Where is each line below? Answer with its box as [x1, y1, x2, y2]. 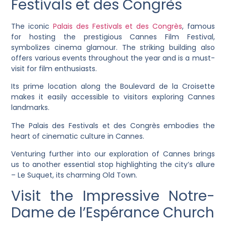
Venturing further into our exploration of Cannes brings [11, 149, 215, 159]
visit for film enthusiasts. [11, 63, 97, 74]
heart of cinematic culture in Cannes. [11, 131, 145, 141]
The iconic [11, 21, 53, 31]
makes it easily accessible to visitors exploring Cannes [11, 92, 215, 102]
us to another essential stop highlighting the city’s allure [11, 159, 215, 170]
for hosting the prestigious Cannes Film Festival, [11, 31, 215, 42]
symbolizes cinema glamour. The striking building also [11, 42, 215, 52]
